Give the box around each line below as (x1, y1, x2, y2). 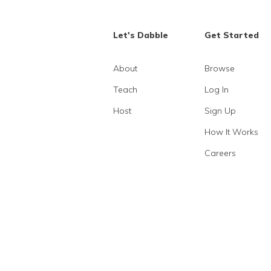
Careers (204, 148, 236, 159)
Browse (204, 63, 235, 74)
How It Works (204, 126, 258, 138)
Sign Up (204, 105, 236, 117)
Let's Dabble (113, 30, 168, 41)
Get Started (204, 30, 259, 41)
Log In (204, 84, 229, 96)
